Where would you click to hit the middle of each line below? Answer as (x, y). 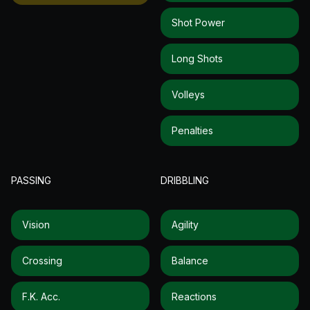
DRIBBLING (185, 180)
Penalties (192, 130)
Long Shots (197, 58)
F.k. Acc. (41, 296)
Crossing (42, 260)
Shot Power (198, 22)
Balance (190, 260)
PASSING (31, 180)
